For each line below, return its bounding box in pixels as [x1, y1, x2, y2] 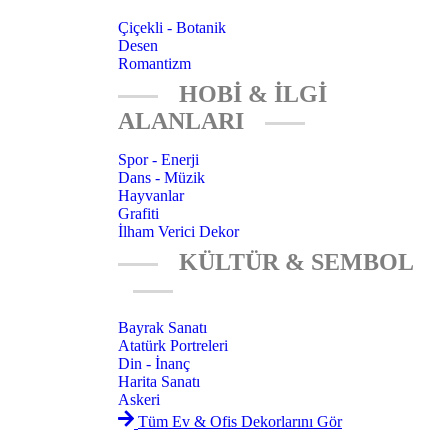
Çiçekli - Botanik [118, 19, 226, 37]
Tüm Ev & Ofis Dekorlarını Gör [138, 413, 342, 431]
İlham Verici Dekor [118, 223, 239, 241]
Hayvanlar [118, 187, 184, 205]
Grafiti [118, 205, 159, 223]
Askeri [118, 391, 160, 409]
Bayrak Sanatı [118, 319, 207, 337]
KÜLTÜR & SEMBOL [173, 249, 413, 276]
